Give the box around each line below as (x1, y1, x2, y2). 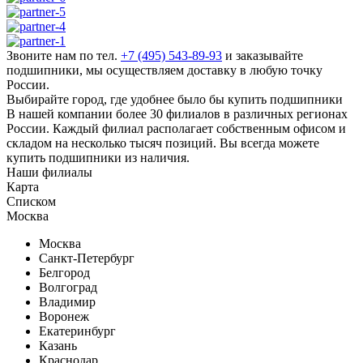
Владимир (39, 294, 96, 309)
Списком (6, 194, 56, 208)
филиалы (39, 164, 92, 179)
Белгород (39, 265, 90, 280)
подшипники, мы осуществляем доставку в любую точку (6, 62, 322, 77)
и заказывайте (222, 48, 303, 62)
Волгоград (39, 280, 97, 294)
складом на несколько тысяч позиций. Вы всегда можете (6, 135, 319, 150)
